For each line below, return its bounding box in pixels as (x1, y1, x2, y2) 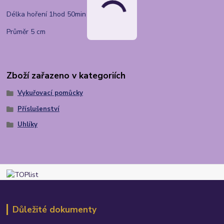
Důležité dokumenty (12, 203, 96, 216)
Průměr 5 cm (6, 27, 46, 37)
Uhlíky (17, 120, 37, 129)
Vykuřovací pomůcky (17, 88, 83, 97)
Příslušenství (17, 104, 59, 113)
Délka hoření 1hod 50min (6, 9, 86, 19)
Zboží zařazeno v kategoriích (6, 69, 126, 81)
